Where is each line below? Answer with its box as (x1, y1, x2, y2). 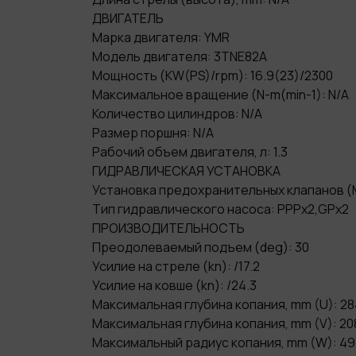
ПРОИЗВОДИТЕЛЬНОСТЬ (92, 219, 245, 237)
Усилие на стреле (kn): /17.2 (92, 257, 260, 275)
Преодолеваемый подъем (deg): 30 (92, 238, 309, 256)
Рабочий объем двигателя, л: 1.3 (92, 143, 288, 161)
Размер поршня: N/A (92, 124, 214, 141)
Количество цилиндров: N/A (92, 105, 262, 122)
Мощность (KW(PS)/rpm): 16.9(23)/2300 (92, 67, 333, 84)
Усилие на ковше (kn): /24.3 (92, 277, 257, 294)
